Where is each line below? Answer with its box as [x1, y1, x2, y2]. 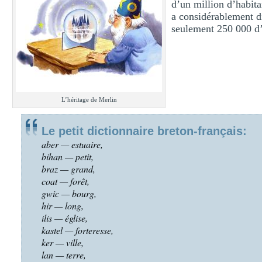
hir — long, [42, 199, 84, 212]
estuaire [71, 138, 101, 150]
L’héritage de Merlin [61, 96, 117, 103]
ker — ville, [42, 236, 84, 249]
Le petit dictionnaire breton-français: [42, 125, 247, 137]
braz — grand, [42, 163, 95, 175]
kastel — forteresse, [42, 224, 113, 236]
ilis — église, [42, 212, 88, 224]
